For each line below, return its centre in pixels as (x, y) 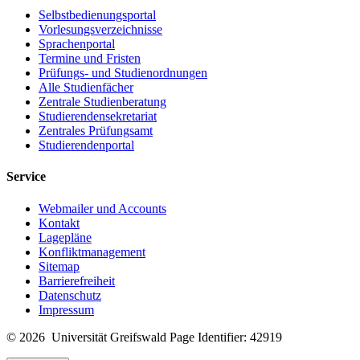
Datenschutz (70, 295)
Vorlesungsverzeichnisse (100, 30)
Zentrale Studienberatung (102, 102)
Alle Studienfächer (86, 88)
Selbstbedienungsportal (97, 15)
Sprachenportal (77, 44)
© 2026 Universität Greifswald (88, 337)
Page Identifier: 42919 (226, 337)
